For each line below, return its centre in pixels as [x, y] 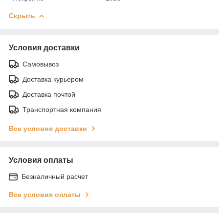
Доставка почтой [49, 94]
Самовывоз [41, 64]
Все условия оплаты [45, 194]
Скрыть [22, 15]
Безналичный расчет [55, 176]
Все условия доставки [48, 128]
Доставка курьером [53, 79]
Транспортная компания [62, 109]
